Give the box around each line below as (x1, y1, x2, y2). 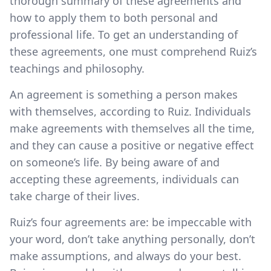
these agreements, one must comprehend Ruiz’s (10, 44, 257, 59)
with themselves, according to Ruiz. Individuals (10, 103, 251, 119)
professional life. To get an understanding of (10, 27, 238, 42)
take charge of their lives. (10, 188, 140, 203)
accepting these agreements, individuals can (10, 171, 239, 186)
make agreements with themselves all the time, (10, 120, 255, 135)
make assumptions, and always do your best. (10, 248, 241, 263)
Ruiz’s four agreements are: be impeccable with (10, 214, 252, 229)
